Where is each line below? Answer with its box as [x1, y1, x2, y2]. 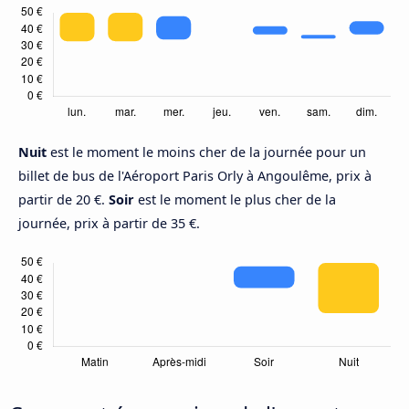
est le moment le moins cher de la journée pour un [50, 142, 366, 161]
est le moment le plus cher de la [134, 190, 336, 208]
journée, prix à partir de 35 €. [18, 214, 200, 232]
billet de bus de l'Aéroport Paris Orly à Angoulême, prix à [18, 166, 372, 184]
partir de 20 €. [18, 190, 109, 208]
